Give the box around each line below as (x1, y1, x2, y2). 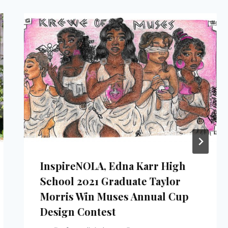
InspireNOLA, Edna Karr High (40, 158, 186, 173)
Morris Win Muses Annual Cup (40, 189, 189, 203)
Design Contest (40, 204, 116, 218)
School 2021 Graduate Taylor (40, 174, 181, 188)
